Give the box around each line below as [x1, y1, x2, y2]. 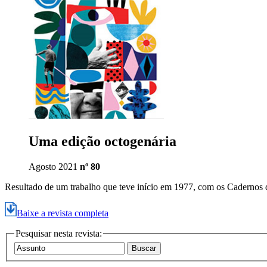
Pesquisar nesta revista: [15, 228, 102, 238]
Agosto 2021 [29, 161, 80, 172]
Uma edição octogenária [29, 133, 176, 149]
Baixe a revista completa [17, 207, 108, 218]
